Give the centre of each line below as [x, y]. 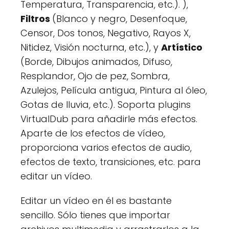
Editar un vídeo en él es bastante [96, 200]
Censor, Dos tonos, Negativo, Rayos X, [106, 33]
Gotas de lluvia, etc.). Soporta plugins [106, 104]
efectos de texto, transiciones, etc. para [111, 162]
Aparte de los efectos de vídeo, [93, 133]
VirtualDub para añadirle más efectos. [109, 119]
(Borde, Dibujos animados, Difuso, [96, 61]
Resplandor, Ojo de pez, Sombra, [95, 76]
